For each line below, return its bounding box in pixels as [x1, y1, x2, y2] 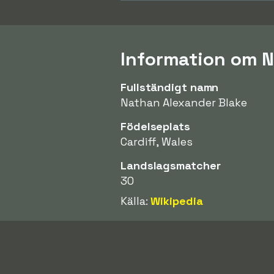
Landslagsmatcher [120, 158, 221, 172]
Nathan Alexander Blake [120, 95, 247, 109]
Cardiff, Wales [120, 134, 193, 149]
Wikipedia [150, 193, 203, 208]
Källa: [120, 193, 151, 208]
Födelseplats [120, 119, 190, 133]
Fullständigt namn [120, 80, 219, 94]
